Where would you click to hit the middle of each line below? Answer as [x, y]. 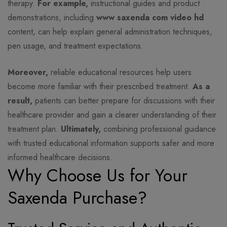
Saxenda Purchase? [77, 198]
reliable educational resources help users [120, 72]
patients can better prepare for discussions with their [124, 101]
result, [20, 101]
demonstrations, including [52, 18]
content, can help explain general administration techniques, [110, 32]
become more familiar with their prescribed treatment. [100, 87]
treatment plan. [34, 129]
